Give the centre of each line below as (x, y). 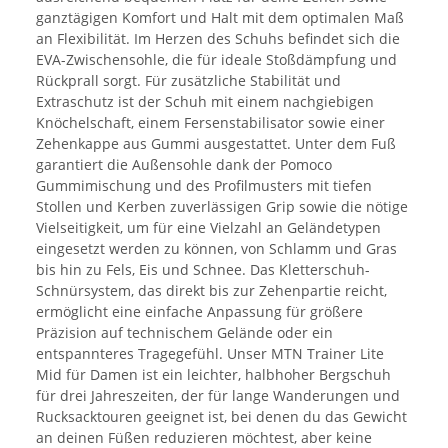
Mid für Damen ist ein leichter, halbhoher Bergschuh (213, 374)
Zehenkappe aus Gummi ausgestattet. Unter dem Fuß (216, 143)
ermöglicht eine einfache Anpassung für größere (199, 311)
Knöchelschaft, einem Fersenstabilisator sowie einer (210, 122)
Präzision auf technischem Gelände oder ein (184, 332)
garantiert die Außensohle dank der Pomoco (184, 164)
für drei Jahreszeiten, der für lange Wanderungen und (218, 395)
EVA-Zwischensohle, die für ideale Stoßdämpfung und (216, 59)
